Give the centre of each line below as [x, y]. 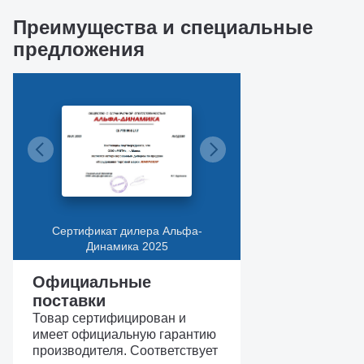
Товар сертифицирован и [109, 318]
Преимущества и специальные [163, 27]
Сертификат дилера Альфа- [127, 231]
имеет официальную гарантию [124, 334]
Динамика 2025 [127, 246]
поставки [69, 301]
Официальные [92, 282]
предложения [79, 49]
